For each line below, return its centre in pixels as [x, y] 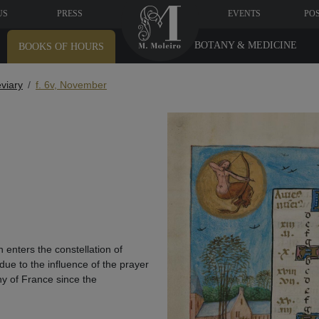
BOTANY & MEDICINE [245, 45]
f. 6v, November [71, 85]
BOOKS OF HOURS [62, 47]
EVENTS [245, 14]
